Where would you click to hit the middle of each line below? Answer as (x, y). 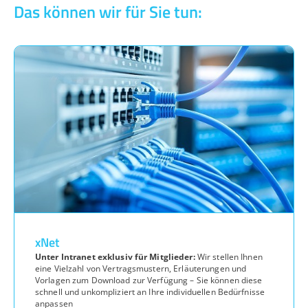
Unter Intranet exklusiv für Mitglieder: (115, 256)
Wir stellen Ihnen (229, 256)
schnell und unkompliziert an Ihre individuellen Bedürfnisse (150, 291)
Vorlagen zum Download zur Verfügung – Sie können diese (149, 280)
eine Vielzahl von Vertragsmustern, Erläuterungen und (141, 268)
